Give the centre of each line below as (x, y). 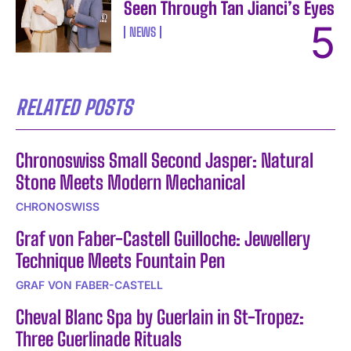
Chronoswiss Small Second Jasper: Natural (165, 160)
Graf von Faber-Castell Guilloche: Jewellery (163, 238)
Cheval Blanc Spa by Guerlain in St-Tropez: (160, 317)
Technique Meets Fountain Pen (120, 260)
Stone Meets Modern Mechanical (130, 182)
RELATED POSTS (74, 107)
